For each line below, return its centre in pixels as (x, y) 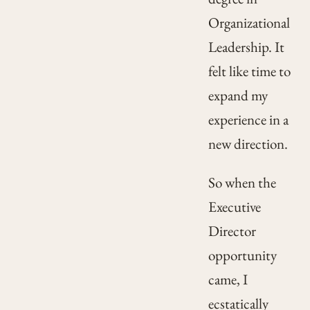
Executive (234, 207)
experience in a (248, 120)
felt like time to (249, 71)
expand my (238, 95)
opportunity (242, 255)
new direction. (248, 144)
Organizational (249, 23)
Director (232, 231)
